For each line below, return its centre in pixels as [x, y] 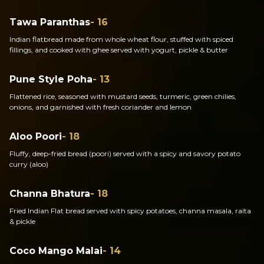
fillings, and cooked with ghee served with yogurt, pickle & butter [119, 50]
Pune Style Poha [51, 79]
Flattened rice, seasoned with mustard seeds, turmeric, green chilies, [123, 96]
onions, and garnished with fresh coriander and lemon [100, 107]
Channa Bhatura [50, 194]
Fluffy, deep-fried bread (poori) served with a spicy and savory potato [125, 154]
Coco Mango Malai [56, 251]
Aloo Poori [36, 136]
